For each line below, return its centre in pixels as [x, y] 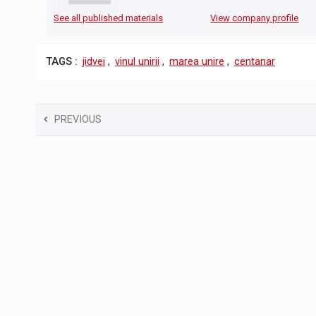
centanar [255, 62]
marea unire [197, 62]
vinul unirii [137, 62]
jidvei [94, 62]
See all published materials [109, 18]
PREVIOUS [78, 119]
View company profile [255, 18]
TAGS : [62, 62]
